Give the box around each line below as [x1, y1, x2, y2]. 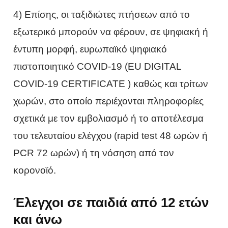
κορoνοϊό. [13, 164, 56, 176]
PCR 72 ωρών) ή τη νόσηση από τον [13, 147, 175, 158]
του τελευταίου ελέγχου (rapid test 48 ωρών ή [13, 130, 208, 141]
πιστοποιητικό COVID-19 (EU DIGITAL [13, 61, 182, 72]
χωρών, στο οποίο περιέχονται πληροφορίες [13, 95, 204, 106]
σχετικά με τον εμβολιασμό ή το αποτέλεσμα [13, 112, 204, 124]
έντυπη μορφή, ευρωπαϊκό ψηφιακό [13, 43, 167, 54]
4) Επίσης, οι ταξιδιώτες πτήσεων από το [13, 9, 190, 20]
